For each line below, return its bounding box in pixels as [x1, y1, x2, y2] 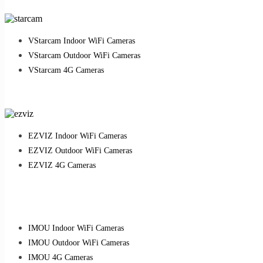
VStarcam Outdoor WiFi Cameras [28, 50, 140, 60]
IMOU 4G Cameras [28, 252, 93, 262]
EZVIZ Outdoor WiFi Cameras [28, 146, 132, 155]
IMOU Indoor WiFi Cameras [28, 223, 124, 232]
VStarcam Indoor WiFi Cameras [28, 36, 135, 45]
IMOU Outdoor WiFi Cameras [28, 238, 129, 247]
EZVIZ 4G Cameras [28, 160, 96, 170]
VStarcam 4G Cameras [28, 65, 104, 75]
